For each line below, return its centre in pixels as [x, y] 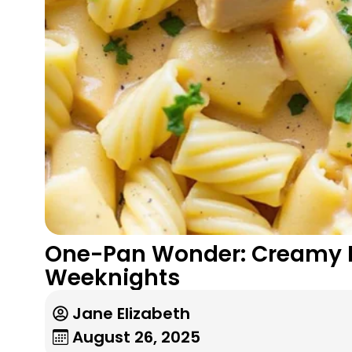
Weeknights [112, 277]
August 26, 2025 [136, 337]
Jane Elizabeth [131, 313]
